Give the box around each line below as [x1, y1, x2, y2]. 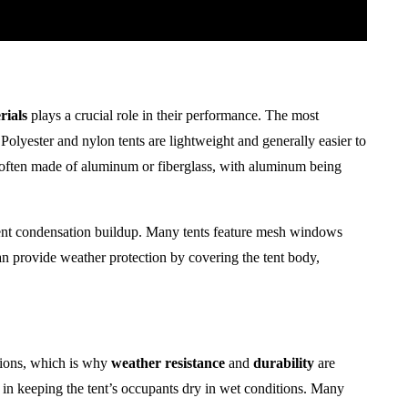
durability [253, 354, 314, 371]
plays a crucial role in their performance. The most [27, 107, 319, 124]
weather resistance [111, 354, 225, 371]
